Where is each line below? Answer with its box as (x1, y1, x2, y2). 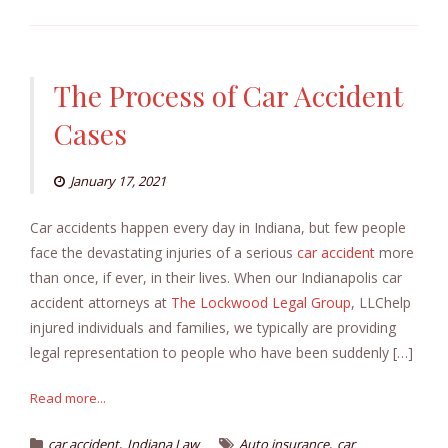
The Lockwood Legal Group (171, 293, 351, 313)
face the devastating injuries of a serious (30, 243, 297, 263)
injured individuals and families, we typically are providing (30, 318, 396, 338)
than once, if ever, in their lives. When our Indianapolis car (30, 268, 402, 288)
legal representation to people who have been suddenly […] (30, 343, 413, 363)
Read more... (30, 389, 106, 408)
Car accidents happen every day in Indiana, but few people (30, 218, 406, 238)
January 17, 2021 (70, 172, 166, 191)
